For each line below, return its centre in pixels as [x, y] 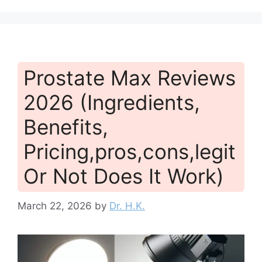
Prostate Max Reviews [130, 78]
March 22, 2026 [55, 206]
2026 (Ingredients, [112, 103]
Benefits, [66, 127]
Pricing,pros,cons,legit [130, 152]
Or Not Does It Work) [124, 176]
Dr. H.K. [127, 206]
